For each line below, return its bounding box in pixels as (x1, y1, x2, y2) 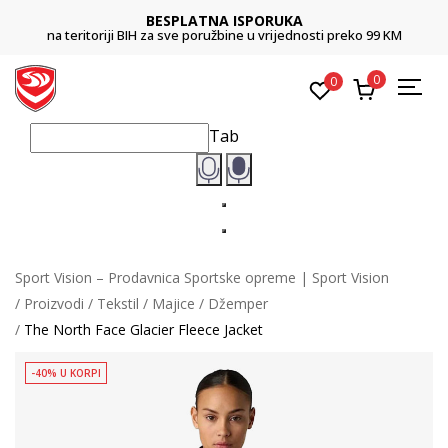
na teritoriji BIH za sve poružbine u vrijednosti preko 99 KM (46, 26, 402, 44)
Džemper (208, 293, 268, 313)
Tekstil (97, 293, 139, 313)
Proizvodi (24, 293, 84, 313)
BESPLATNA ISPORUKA (145, 11, 303, 30)
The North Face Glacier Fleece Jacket (24, 319, 263, 339)
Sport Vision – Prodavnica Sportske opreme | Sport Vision (15, 267, 389, 287)
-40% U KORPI (31, 365, 101, 380)
